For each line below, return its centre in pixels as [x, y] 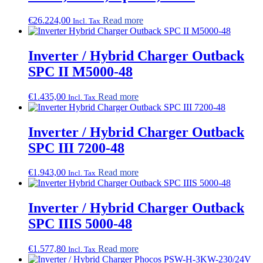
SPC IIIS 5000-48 [80, 224]
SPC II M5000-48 [80, 71]
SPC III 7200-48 [76, 148]
